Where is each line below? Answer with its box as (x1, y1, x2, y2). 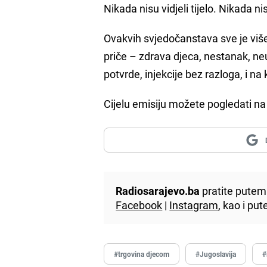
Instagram (169, 197, 219, 212)
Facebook (116, 197, 163, 212)
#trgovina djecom (114, 249, 170, 259)
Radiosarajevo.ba (116, 183, 200, 198)
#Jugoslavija (195, 249, 237, 259)
